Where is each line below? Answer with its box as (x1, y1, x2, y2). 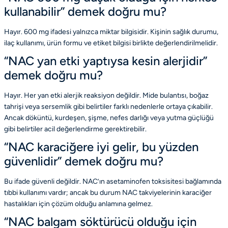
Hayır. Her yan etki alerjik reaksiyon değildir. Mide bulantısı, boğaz (4, 91, 209, 100)
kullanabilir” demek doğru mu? (4, 4, 166, 19)
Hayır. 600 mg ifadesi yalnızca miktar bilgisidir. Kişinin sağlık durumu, (4, 27, 218, 36)
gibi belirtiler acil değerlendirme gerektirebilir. (4, 124, 147, 133)
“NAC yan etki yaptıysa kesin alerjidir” (4, 53, 207, 68)
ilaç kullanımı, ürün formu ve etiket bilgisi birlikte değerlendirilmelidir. (4, 38, 218, 47)
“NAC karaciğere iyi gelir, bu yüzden (4, 139, 198, 154)
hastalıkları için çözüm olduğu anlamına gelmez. (4, 199, 153, 208)
